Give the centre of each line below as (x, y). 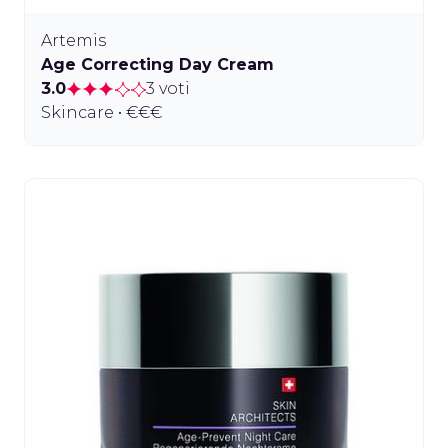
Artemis (73, 40)
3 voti (168, 88)
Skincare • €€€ (101, 112)
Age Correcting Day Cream (157, 64)
